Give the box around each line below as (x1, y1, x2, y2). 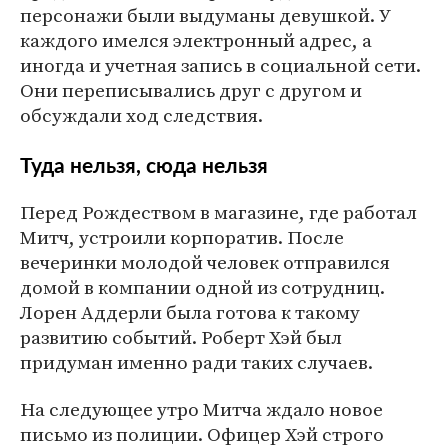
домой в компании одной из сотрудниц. (20, 274, 385, 300)
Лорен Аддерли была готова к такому (20, 299, 360, 325)
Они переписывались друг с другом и (20, 77, 362, 103)
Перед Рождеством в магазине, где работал (20, 199, 417, 225)
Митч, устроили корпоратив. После (20, 224, 344, 250)
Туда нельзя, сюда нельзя (20, 156, 268, 177)
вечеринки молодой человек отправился (20, 249, 390, 275)
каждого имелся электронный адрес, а (20, 27, 372, 53)
